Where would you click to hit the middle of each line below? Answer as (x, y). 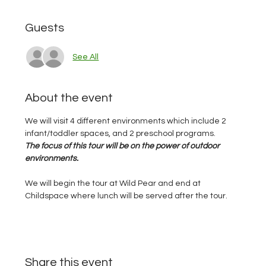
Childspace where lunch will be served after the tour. (128, 196)
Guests (45, 28)
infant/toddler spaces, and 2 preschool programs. (122, 134)
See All (86, 57)
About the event (69, 98)
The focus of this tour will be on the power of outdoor (123, 146)
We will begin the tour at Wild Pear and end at (114, 183)
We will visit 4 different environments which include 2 (127, 121)
